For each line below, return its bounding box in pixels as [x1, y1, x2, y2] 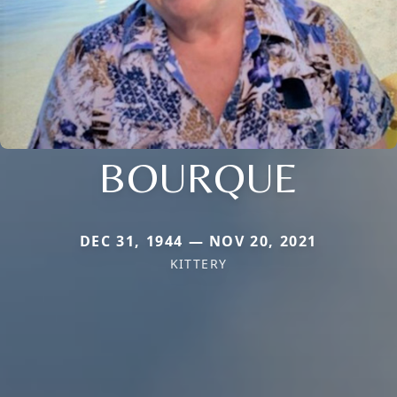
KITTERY [169, 254, 228, 272]
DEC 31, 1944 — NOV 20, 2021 [79, 230, 318, 251]
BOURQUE [99, 152, 298, 202]
